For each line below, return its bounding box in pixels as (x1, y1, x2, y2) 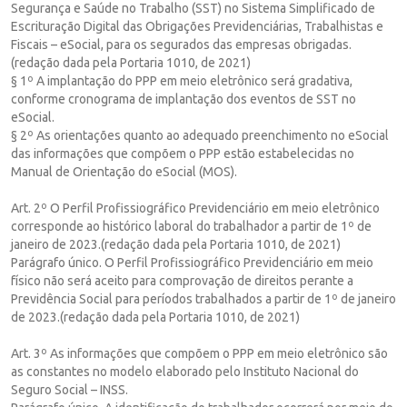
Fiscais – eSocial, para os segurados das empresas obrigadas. (11, 36, 352, 52)
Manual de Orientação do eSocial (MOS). (11, 164, 237, 179)
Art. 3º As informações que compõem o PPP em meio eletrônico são (11, 345, 388, 361)
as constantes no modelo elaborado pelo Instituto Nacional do (11, 363, 359, 379)
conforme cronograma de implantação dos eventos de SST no (11, 91, 356, 106)
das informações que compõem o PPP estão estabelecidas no (11, 145, 354, 161)
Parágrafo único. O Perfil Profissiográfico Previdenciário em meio (11, 254, 373, 270)
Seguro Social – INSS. (11, 382, 128, 397)
